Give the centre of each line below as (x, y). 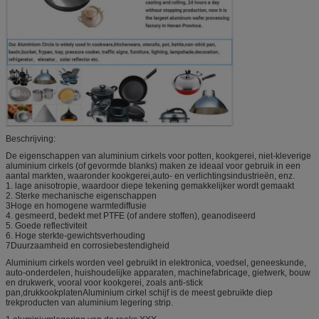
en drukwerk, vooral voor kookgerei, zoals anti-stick (104, 283)
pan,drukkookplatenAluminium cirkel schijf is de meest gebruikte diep (139, 293)
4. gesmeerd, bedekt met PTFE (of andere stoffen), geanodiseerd (131, 216)
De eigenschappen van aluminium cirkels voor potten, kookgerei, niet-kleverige (158, 156)
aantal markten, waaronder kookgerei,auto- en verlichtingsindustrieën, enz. (150, 176)
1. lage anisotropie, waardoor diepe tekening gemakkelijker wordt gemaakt (150, 186)
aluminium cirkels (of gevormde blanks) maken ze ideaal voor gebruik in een (153, 166)
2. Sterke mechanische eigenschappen (81, 196)
